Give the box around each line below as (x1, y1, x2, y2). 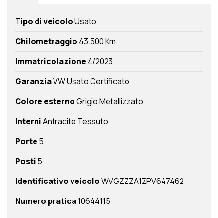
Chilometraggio (15, 36, 77, 47)
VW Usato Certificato (52, 76, 129, 87)
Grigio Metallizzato (75, 96, 143, 107)
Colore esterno (15, 96, 75, 107)
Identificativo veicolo (15, 176, 100, 187)
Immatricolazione (15, 56, 86, 67)
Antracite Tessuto (41, 116, 108, 127)
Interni (15, 116, 41, 127)
